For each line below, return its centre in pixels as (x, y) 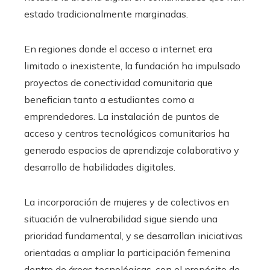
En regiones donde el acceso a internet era (118, 49)
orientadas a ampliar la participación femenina (127, 253)
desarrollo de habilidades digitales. (100, 167)
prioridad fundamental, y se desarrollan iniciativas (133, 236)
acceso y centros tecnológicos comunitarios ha (127, 133)
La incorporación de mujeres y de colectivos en (127, 202)
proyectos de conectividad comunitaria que (118, 83)
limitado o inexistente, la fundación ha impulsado (132, 66)
